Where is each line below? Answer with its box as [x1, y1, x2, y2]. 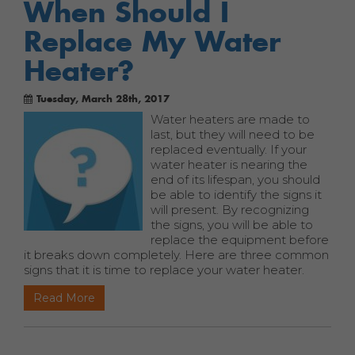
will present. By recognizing [151, 202, 309, 217]
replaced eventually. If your [151, 142, 307, 157]
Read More [33, 291, 95, 305]
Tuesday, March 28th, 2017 [36, 93, 170, 105]
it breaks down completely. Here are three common [24, 247, 329, 262]
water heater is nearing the [151, 157, 307, 172]
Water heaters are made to [151, 112, 310, 127]
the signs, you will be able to [151, 217, 313, 232]
